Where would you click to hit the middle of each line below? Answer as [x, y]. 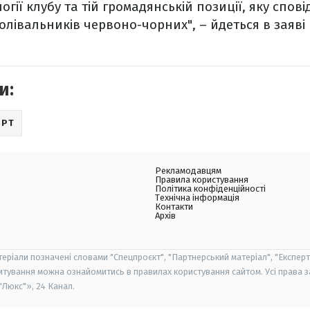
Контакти [174, 207]
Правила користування [202, 180]
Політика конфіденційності [210, 189]
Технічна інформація [197, 198]
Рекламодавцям [188, 171]
